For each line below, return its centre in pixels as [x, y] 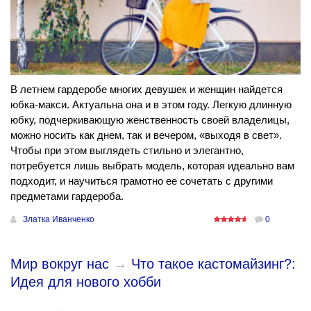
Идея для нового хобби [86, 281]
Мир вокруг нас [60, 263]
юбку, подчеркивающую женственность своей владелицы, [150, 119]
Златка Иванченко [59, 219]
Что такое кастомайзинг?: [213, 263]
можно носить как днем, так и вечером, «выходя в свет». [146, 135]
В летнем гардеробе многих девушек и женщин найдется [146, 89]
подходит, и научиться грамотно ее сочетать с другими [142, 180]
